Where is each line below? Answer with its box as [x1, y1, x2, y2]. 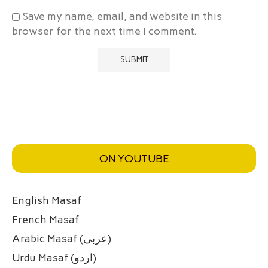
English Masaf [12, 194, 81, 208]
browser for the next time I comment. [12, 25, 197, 38]
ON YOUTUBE [99, 152, 169, 166]
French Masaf [12, 213, 79, 227]
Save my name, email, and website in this [23, 10, 222, 23]
